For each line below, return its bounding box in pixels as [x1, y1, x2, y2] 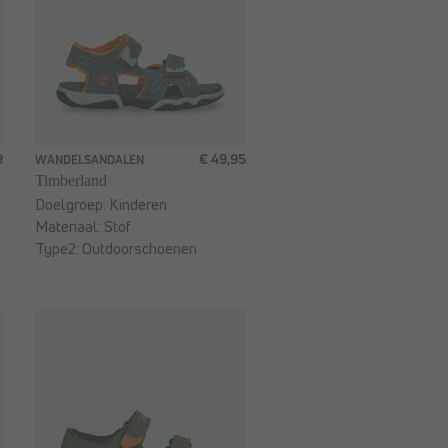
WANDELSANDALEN [35, 151, 144, 169]
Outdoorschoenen [82, 238, 197, 260]
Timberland [35, 172, 107, 190]
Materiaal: [35, 216, 104, 238]
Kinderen [109, 194, 167, 216]
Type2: [35, 238, 82, 260]
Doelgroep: [35, 194, 109, 216]
